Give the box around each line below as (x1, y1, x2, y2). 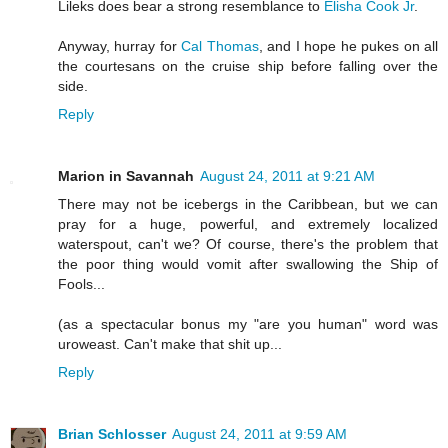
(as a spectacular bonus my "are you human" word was (58, 316, 438, 333)
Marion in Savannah (58, 168, 194, 185)
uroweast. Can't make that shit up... (58, 336, 282, 353)
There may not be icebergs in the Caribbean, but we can (58, 196, 438, 213)
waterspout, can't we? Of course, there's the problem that (58, 236, 438, 253)
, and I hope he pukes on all (258, 38, 439, 55)
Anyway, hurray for (58, 38, 182, 55)
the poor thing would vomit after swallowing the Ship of (58, 256, 438, 273)
